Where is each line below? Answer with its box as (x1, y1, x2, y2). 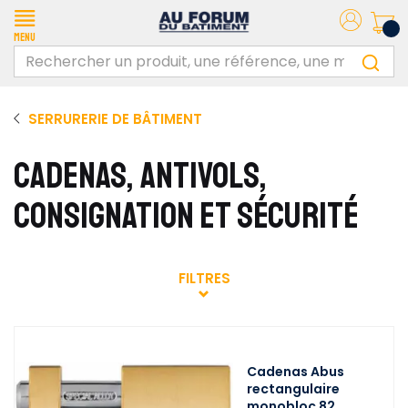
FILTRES (178, 269, 230, 288)
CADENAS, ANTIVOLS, (14, 153, 267, 199)
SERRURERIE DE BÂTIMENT (28, 109, 202, 128)
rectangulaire (247, 380, 340, 398)
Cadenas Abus (247, 362, 344, 381)
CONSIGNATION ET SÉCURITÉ (14, 193, 359, 239)
